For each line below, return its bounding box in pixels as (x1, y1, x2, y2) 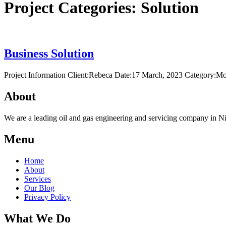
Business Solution (4, 47, 94, 61)
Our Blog (24, 183, 54, 192)
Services (24, 174, 51, 183)
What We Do (4, 211, 71, 225)
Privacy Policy (24, 192, 71, 201)
